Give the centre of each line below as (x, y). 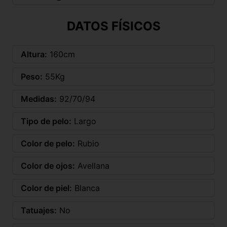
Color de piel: (46, 188)
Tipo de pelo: (46, 121)
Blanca (87, 188)
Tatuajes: (39, 211)
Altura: (34, 54)
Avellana (93, 166)
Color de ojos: (48, 166)
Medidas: (39, 99)
